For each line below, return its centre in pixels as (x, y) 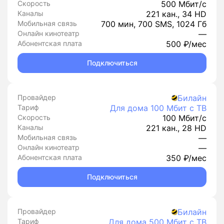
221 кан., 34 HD (176, 14)
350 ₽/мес (186, 158)
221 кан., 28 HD (176, 128)
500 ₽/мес (186, 44)
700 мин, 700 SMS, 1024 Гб (154, 24)
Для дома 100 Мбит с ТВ (158, 108)
